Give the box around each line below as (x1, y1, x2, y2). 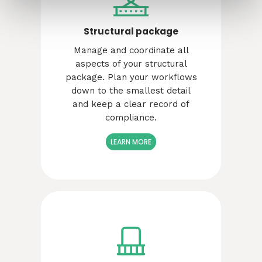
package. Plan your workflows (65, 72, 197, 83)
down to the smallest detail (71, 85, 191, 96)
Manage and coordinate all (73, 45, 189, 56)
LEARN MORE (111, 137, 151, 147)
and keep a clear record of (73, 99, 189, 110)
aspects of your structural (75, 58, 187, 70)
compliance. (105, 112, 157, 123)
